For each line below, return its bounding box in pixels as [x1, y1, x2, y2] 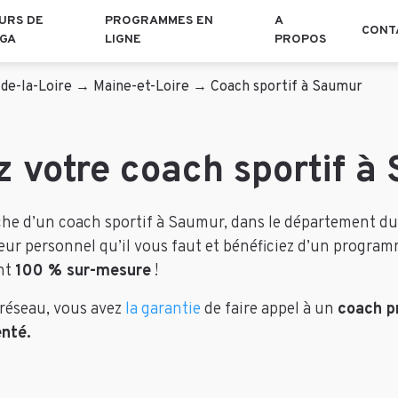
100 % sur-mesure [15, 261, 151, 282]
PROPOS [275, 32, 327, 47]
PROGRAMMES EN [104, 13, 213, 28]
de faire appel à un [201, 299, 338, 320]
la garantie [125, 299, 201, 320]
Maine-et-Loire [93, 78, 189, 96]
